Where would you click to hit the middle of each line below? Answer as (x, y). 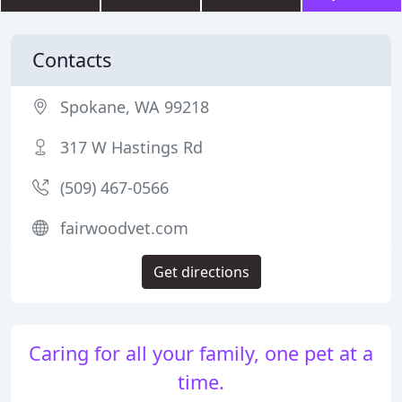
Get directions (201, 272)
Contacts (72, 60)
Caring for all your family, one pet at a (201, 353)
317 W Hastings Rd (131, 147)
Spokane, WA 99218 (135, 107)
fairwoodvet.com (124, 228)
